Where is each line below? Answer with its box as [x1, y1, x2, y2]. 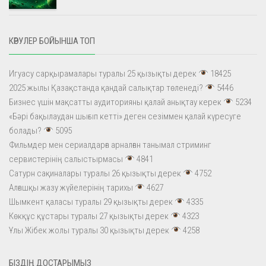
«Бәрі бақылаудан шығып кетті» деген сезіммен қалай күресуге [9, 110, 241, 122]
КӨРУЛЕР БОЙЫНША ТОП [9, 35, 95, 46]
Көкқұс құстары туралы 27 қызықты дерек [9, 210, 169, 221]
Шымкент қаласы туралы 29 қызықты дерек [9, 196, 173, 207]
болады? [9, 125, 42, 136]
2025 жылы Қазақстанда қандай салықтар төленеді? [9, 82, 203, 93]
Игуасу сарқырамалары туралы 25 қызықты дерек [9, 68, 197, 79]
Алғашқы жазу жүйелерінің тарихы [9, 182, 133, 193]
